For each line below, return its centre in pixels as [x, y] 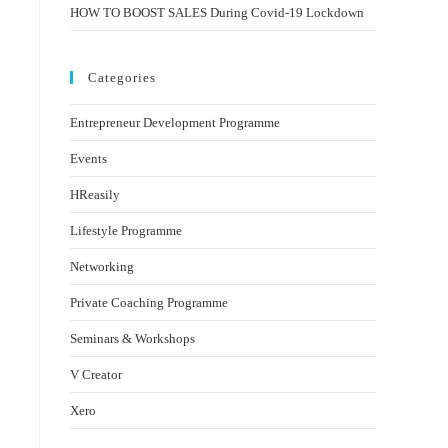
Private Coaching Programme [149, 302]
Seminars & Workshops [132, 338]
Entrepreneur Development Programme [175, 122]
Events [88, 158]
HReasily [95, 194]
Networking [102, 266]
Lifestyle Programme [126, 230]
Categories [122, 77]
